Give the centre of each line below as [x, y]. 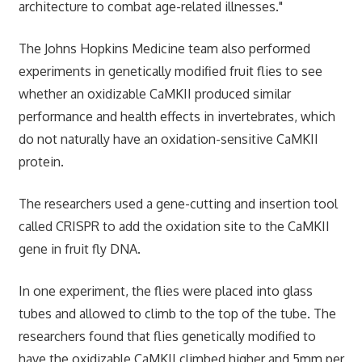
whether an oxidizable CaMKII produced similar [154, 93]
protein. [41, 161]
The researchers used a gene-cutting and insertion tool [178, 203]
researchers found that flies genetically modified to [167, 336]
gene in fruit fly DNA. [79, 248]
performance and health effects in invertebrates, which [177, 116]
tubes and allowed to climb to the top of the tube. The [177, 313]
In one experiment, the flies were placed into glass [165, 290]
